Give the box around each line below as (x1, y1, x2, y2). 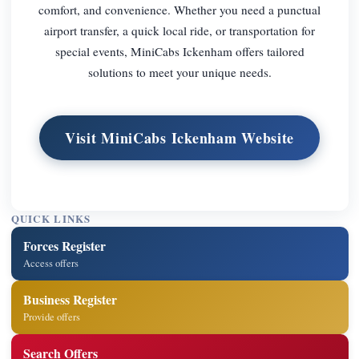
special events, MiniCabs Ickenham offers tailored (54, 42, 305, 59)
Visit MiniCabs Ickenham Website (64, 127, 295, 149)
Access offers (23, 256, 79, 270)
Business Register (23, 289, 118, 309)
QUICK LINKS (10, 212, 91, 227)
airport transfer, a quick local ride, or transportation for (44, 22, 315, 38)
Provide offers (23, 309, 81, 324)
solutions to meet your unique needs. (87, 63, 272, 80)
